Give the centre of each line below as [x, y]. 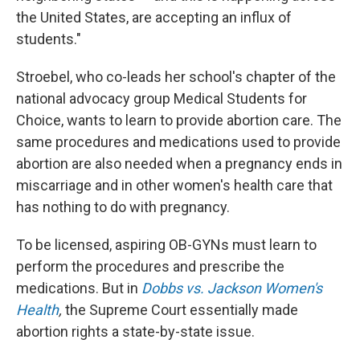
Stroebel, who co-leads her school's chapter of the [176, 77]
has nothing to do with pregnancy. [123, 207]
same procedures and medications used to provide [178, 142]
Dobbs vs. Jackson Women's [232, 288]
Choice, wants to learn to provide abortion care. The [179, 120]
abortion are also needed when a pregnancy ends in [179, 164]
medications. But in [79, 288]
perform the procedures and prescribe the [150, 266]
